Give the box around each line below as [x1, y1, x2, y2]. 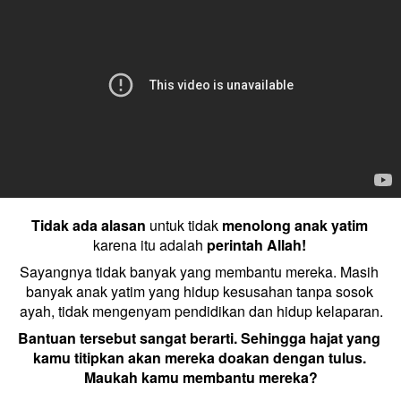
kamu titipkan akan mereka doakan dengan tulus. [32, 347, 366, 368]
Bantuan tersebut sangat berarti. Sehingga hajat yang [18, 328, 380, 348]
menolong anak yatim [218, 215, 368, 235]
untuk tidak [145, 215, 218, 235]
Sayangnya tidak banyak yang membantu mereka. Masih [20, 261, 379, 282]
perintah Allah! [206, 235, 310, 255]
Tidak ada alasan [30, 215, 146, 235]
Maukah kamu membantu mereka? [84, 367, 318, 388]
